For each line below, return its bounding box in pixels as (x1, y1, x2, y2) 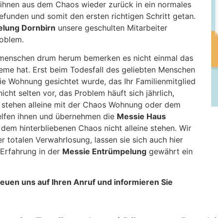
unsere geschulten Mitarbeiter (55, 23, 167, 33)
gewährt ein (146, 146, 193, 157)
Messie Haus (117, 111, 166, 122)
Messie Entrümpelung (62, 146, 146, 157)
